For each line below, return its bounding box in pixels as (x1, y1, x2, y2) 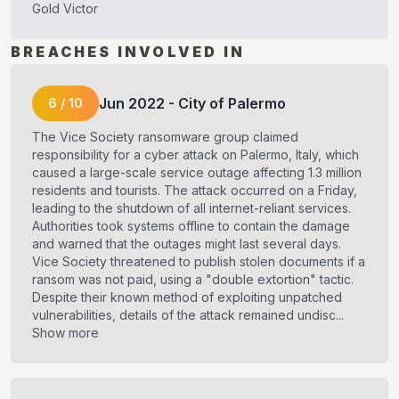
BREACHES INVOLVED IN (11, 43, 245, 61)
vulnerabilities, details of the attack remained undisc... (32, 307, 344, 323)
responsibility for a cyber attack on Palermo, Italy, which (32, 147, 359, 163)
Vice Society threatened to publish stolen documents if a (32, 254, 365, 270)
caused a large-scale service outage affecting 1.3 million (32, 165, 362, 181)
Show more (32, 325, 99, 341)
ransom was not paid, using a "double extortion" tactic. (32, 272, 354, 288)
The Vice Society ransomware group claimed (32, 129, 298, 145)
